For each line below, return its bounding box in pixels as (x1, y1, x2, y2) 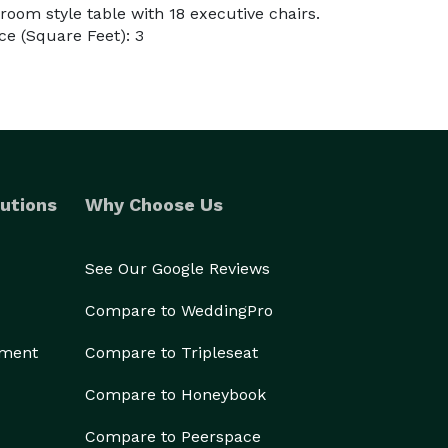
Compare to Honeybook (85, 385, 266, 404)
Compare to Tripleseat (85, 343, 258, 362)
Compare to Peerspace (85, 427, 261, 446)
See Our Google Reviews (85, 259, 270, 278)
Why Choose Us (85, 194, 223, 215)
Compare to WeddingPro (85, 301, 273, 320)
